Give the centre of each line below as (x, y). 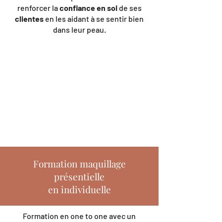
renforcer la (38, 8)
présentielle (79, 176)
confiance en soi (88, 8)
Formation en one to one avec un (79, 216)
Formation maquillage (79, 164)
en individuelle (79, 189)
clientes (30, 19)
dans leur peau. (79, 29)
